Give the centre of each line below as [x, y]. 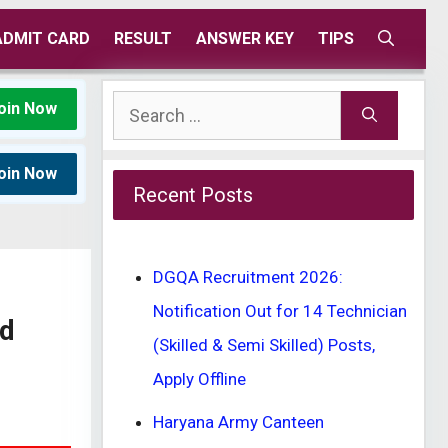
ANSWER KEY [245, 38]
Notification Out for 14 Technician [280, 311]
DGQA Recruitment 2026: [248, 277]
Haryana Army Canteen [238, 421]
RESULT [143, 38]
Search [138, 107]
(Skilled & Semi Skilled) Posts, [264, 345]
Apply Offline [199, 379]
